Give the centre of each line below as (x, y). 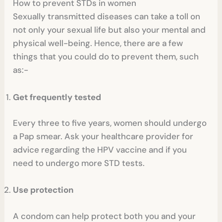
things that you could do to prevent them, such (106, 57)
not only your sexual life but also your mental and (110, 30)
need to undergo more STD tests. (80, 163)
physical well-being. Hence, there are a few (98, 43)
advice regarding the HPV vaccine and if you (100, 150)
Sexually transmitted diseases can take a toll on (107, 17)
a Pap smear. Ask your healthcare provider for (103, 137)
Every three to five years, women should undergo (110, 123)
